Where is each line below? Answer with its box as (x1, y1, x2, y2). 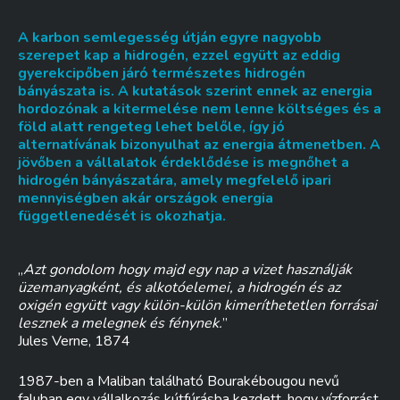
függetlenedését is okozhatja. (18, 206, 226, 226)
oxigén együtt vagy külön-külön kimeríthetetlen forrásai (18, 296, 377, 315)
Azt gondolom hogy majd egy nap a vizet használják (23, 260, 352, 279)
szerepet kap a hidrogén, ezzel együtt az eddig (18, 46, 340, 65)
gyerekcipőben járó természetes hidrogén (18, 63, 305, 83)
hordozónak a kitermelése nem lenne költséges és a (18, 99, 381, 119)
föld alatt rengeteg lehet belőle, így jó (18, 117, 285, 137)
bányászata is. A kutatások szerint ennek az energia (18, 81, 372, 101)
